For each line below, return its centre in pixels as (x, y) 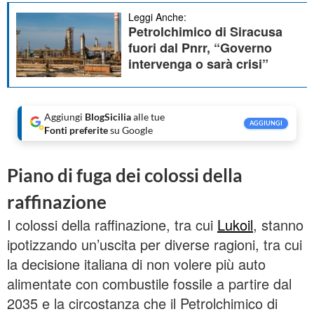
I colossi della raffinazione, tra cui (112, 225)
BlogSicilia (108, 117)
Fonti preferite (77, 130)
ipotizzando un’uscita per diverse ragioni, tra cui (155, 245)
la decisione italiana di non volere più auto (136, 264)
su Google (131, 130)
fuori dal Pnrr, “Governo (200, 48)
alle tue (148, 117)
